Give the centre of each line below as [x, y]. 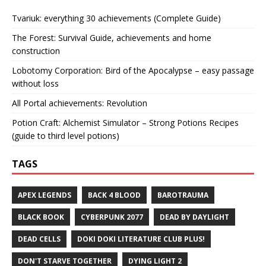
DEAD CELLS [39, 239]
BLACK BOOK [41, 217]
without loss [35, 83]
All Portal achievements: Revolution [80, 103]
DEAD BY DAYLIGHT [194, 217]
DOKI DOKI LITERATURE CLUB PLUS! [141, 239]
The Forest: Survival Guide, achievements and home [112, 37]
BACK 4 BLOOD [114, 195]
